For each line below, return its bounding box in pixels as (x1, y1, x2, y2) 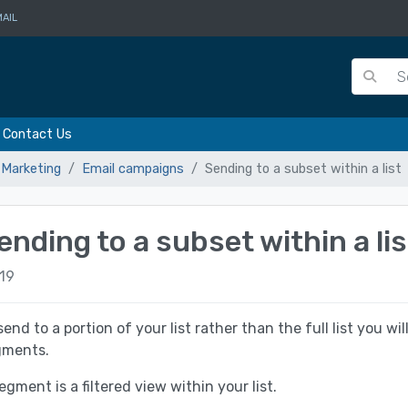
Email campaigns (82, 160, 184, 177)
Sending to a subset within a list (205, 160, 402, 177)
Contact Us (2, 126, 72, 142)
